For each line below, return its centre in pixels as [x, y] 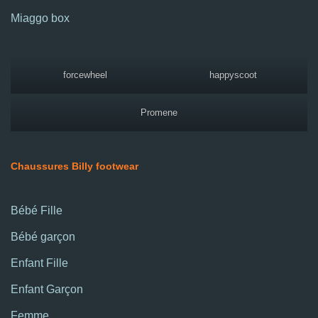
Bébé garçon [43, 236]
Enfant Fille [39, 263]
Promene [159, 112]
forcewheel [85, 75]
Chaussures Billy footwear [75, 166]
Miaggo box [40, 18]
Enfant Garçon [47, 289]
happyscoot [233, 75]
